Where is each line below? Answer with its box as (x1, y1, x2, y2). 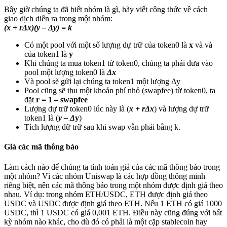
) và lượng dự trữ (154, 104, 209, 113)
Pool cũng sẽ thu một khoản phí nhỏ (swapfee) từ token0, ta (24, 86, 215, 95)
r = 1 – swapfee (36, 95, 88, 104)
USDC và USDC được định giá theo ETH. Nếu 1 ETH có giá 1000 (4, 199, 222, 208)
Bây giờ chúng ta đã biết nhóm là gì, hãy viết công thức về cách (4, 5, 208, 14)
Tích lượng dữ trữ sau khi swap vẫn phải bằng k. (24, 123, 180, 132)
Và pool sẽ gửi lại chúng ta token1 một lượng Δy (24, 77, 180, 86)
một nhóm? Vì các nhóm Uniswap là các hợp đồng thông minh (4, 171, 205, 180)
